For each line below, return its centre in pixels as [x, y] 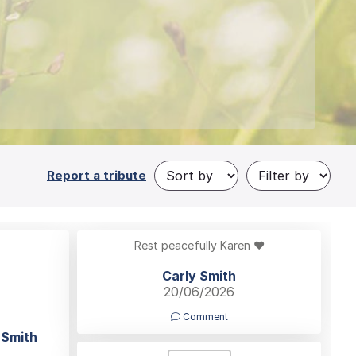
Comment [204, 316]
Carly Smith [199, 275]
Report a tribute [97, 176]
